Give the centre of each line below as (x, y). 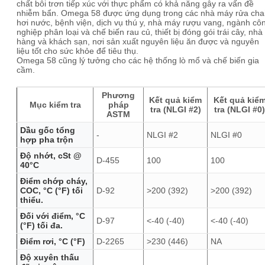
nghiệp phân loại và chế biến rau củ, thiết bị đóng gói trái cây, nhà (140, 32)
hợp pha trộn (47, 140)
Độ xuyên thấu (50, 257)
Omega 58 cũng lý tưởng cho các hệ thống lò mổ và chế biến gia (138, 60)
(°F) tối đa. (41, 225)
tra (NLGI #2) (175, 109)
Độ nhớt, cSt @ (51, 156)
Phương (118, 95)
